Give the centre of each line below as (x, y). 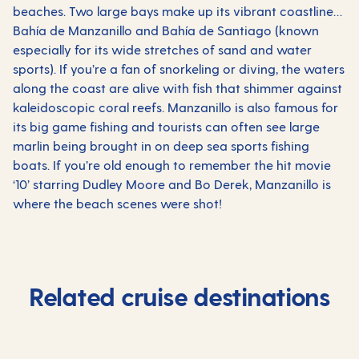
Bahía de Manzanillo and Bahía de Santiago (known (166, 30)
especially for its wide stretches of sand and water (162, 49)
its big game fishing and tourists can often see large (166, 126)
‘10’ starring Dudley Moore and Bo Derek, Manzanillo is (172, 184)
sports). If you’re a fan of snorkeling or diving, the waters (179, 69)
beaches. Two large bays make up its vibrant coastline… (177, 11)
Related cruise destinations (179, 296)
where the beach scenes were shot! (117, 203)
